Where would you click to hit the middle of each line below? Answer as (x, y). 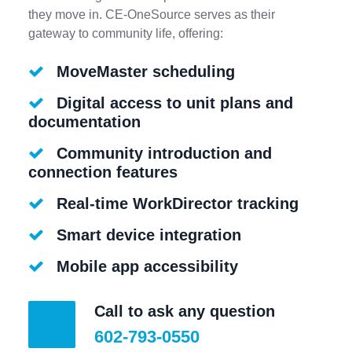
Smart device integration (149, 235)
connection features (103, 172)
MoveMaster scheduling (146, 71)
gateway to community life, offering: (126, 33)
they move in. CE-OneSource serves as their (152, 15)
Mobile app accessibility (147, 266)
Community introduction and (164, 153)
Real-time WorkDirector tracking (178, 203)
